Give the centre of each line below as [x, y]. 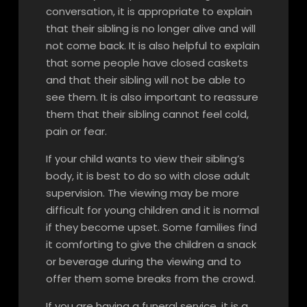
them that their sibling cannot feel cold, [147, 114]
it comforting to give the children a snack [151, 244]
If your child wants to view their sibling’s [145, 159]
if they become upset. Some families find [151, 227]
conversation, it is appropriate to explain [149, 11]
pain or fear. [76, 131]
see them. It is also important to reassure [152, 97]
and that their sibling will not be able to [145, 80]
